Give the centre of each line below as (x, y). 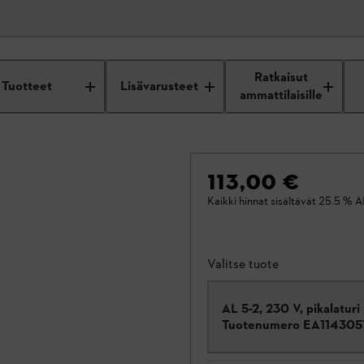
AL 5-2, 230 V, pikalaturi (291, 308)
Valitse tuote (243, 264)
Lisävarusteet (160, 87)
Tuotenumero (261, 325)
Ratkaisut (282, 78)
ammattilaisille (282, 95)
